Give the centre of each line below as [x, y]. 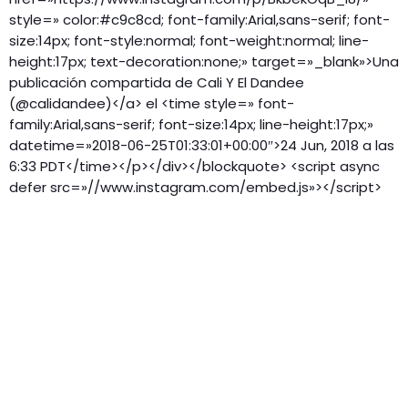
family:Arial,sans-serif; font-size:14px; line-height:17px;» [191, 125]
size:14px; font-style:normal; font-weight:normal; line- [189, 41]
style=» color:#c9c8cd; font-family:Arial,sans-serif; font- [199, 20]
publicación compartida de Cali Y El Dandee [157, 83]
